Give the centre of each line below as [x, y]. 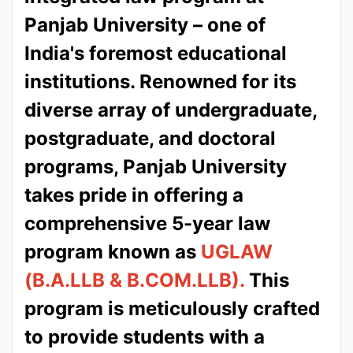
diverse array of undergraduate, [171, 110]
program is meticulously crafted [172, 308]
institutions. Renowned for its [160, 82]
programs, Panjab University [156, 167]
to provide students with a [145, 337]
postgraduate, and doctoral [150, 138]
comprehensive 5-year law [147, 223]
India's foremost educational [156, 53]
